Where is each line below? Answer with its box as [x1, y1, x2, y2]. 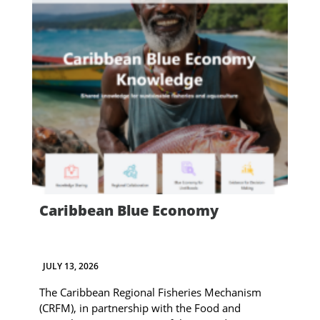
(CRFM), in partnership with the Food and [39, 300, 241, 315]
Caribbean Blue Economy [39, 200, 219, 220]
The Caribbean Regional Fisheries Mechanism [39, 284, 261, 299]
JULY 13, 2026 [42, 259, 99, 272]
